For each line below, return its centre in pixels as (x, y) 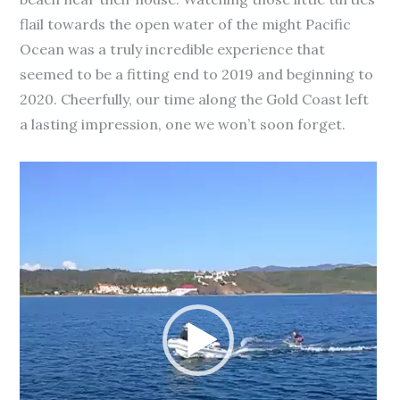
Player (41, 199)
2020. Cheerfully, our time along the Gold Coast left (195, 100)
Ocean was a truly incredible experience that (173, 50)
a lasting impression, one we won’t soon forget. (183, 125)
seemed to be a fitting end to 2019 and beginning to (197, 75)
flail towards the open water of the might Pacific (186, 25)
